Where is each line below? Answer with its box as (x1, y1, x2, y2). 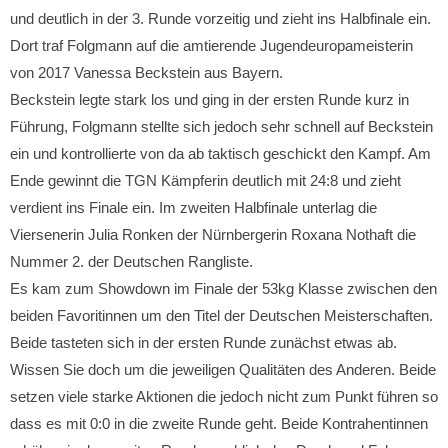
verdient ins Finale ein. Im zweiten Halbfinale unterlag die (10, 199, 377, 216)
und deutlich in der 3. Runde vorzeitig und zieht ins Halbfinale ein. (10, 10, 431, 27)
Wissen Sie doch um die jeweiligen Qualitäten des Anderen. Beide (10, 361, 436, 378)
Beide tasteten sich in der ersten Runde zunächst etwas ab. (10, 334, 397, 351)
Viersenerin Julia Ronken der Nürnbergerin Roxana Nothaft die (10, 226, 416, 243)
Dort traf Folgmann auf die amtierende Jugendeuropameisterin (10, 37, 413, 54)
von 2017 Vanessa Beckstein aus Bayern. (10, 64, 283, 81)
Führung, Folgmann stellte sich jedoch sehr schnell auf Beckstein (10, 118, 433, 135)
